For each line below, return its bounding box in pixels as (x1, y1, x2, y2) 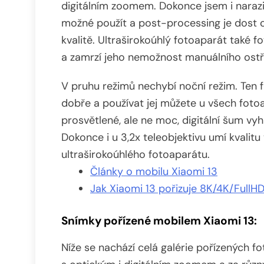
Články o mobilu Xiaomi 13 (90, 164, 217, 179)
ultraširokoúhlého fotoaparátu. (61, 147, 210, 162)
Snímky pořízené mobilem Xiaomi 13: (61, 213, 257, 229)
